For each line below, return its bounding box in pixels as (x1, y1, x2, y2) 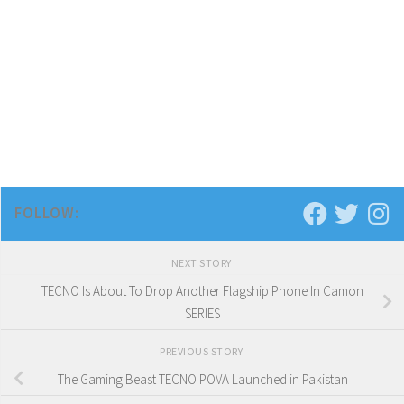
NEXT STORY (170, 256, 234, 271)
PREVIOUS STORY (160, 344, 245, 358)
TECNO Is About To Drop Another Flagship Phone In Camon (41, 282, 363, 300)
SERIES (185, 305, 220, 323)
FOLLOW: (14, 203, 79, 224)
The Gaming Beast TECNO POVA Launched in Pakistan (57, 370, 348, 388)
